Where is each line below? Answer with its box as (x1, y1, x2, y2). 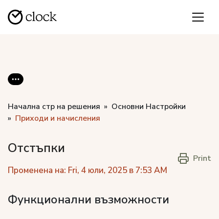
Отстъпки (8, 139, 65, 156)
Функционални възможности (8, 192, 169, 207)
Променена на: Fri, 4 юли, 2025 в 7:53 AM (8, 165, 167, 176)
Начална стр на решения (8, 101, 100, 112)
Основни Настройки (111, 101, 186, 112)
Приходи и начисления (15, 113, 100, 124)
